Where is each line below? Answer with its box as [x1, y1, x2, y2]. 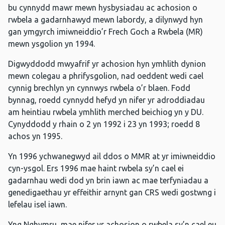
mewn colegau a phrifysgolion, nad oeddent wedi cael [8, 71, 203, 81]
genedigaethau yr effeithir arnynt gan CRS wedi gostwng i [8, 188, 216, 197]
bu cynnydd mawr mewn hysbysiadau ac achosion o [8, 3, 197, 13]
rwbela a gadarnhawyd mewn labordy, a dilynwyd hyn [8, 15, 203, 25]
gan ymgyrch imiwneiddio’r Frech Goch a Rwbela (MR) [8, 27, 203, 37]
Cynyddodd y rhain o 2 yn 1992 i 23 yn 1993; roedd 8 [8, 120, 200, 129]
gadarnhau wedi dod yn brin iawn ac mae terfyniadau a [8, 176, 208, 185]
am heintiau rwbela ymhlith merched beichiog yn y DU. [8, 107, 203, 117]
